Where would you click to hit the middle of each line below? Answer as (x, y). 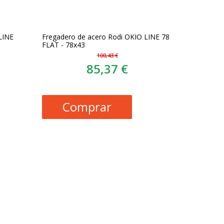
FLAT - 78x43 (64, 45)
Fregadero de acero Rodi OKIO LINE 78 (106, 37)
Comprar (87, 107)
